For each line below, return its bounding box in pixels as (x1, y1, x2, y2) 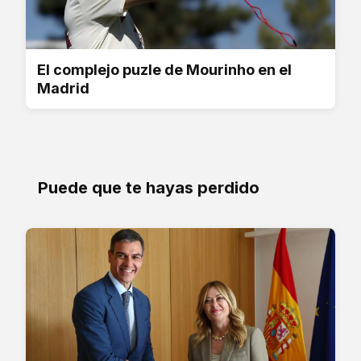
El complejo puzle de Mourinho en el (37, 60, 292, 78)
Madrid (37, 79, 89, 97)
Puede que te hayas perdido (38, 177, 259, 197)
